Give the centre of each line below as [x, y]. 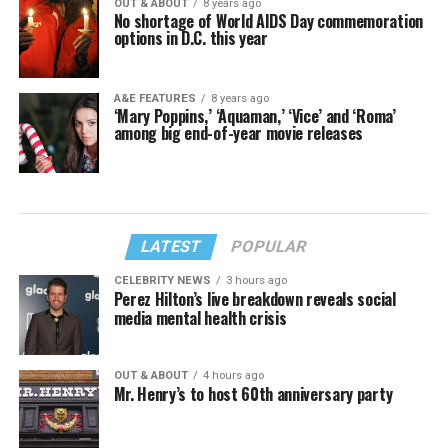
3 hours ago [256, 280]
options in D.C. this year [190, 38]
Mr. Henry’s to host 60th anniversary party [253, 393]
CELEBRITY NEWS [162, 280]
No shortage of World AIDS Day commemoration [268, 21]
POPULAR [269, 246]
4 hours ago [233, 375]
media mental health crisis [200, 317]
